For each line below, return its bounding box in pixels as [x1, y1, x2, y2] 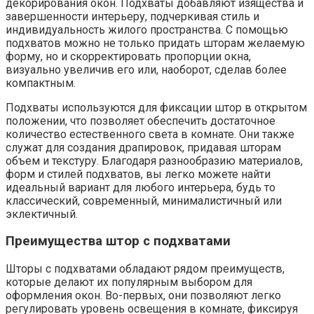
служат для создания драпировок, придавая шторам [6, 140, 281, 154]
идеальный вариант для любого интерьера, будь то [6, 180, 275, 194]
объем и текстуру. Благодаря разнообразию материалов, [6, 153, 303, 168]
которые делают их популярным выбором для [6, 275, 252, 289]
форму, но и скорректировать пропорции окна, [6, 49, 251, 63]
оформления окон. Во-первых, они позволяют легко [6, 288, 281, 302]
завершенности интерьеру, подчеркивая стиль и [6, 9, 259, 23]
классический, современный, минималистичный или [6, 193, 282, 207]
